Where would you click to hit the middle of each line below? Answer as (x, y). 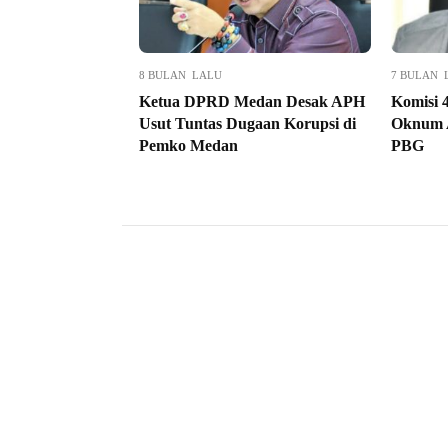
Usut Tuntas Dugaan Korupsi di (247, 124)
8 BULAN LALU (180, 75)
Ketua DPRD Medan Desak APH (252, 102)
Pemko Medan (188, 146)
